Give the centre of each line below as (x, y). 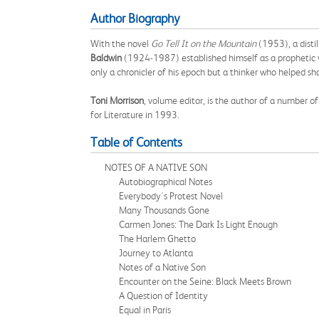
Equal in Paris (145, 310)
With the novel (121, 43)
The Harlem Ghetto (157, 239)
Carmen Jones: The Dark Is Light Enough (198, 224)
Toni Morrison (117, 100)
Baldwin (107, 58)
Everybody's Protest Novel (171, 196)
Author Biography (135, 19)
